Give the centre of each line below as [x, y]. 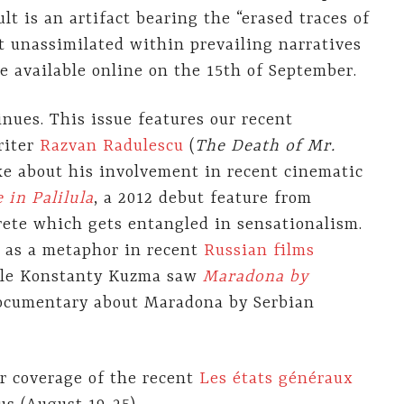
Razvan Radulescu [112, 147]
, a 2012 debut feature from [203, 199]
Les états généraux [276, 379]
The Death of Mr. [265, 147]
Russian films [259, 252]
